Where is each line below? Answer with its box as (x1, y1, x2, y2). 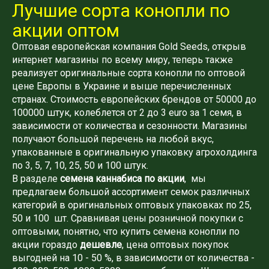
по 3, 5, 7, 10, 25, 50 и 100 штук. (12, 159, 148, 171)
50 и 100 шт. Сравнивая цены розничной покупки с (12, 212, 243, 224)
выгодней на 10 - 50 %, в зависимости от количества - (12, 252, 255, 264)
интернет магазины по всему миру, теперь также (12, 53, 233, 65)
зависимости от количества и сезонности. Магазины (12, 119, 247, 131)
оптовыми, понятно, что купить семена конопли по (12, 225, 240, 237)
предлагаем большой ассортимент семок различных (12, 186, 250, 198)
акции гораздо (12, 238, 80, 250)
